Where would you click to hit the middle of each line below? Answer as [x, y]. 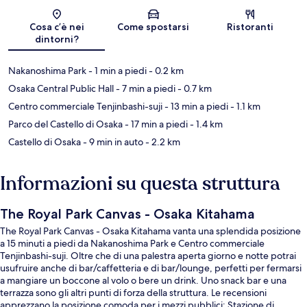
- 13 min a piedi [195, 107]
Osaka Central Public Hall [61, 89]
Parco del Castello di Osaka [65, 124]
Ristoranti [250, 27]
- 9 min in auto [112, 142]
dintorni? [57, 39]
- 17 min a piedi [155, 124]
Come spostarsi [153, 27]
